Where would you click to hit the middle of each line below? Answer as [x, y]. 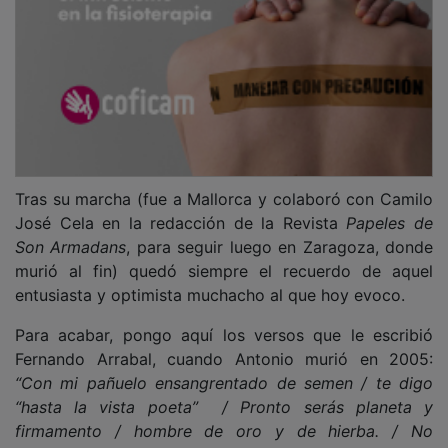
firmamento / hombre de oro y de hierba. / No [224, 416]
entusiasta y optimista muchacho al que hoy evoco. [210, 280]
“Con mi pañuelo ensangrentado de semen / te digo [224, 368]
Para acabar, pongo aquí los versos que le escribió [224, 320]
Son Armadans [71, 232]
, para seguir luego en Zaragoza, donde [280, 232]
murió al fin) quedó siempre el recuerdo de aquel [224, 256]
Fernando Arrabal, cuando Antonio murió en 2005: [224, 344]
